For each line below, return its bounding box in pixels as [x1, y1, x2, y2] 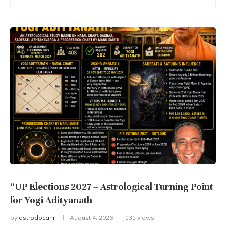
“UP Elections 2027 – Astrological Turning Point [10, 181, 213, 193]
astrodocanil [19, 214, 56, 222]
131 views [125, 214, 154, 222]
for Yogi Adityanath [10, 194, 92, 206]
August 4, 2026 [70, 214, 113, 222]
